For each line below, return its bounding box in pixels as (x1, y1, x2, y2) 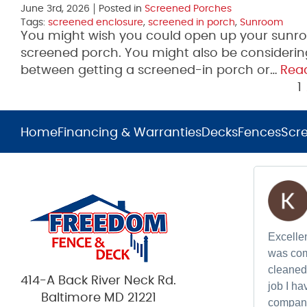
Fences (238, 127, 281, 139)
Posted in (99, 4, 145, 14)
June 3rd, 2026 (21, 4, 90, 14)
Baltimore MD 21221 (40, 292, 156, 304)
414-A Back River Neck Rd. (21, 275, 176, 287)
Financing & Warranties (58, 127, 201, 139)
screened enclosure (48, 18, 143, 27)
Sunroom (240, 18, 283, 27)
